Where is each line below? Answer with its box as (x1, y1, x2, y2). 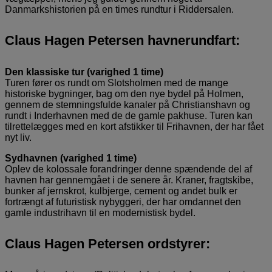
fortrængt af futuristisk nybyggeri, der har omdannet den (5, 196, 241, 207)
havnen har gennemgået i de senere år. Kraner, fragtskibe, (5, 174, 253, 185)
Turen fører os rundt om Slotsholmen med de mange (5, 77, 228, 88)
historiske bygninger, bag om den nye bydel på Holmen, (5, 88, 243, 99)
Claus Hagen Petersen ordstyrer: (5, 236, 210, 251)
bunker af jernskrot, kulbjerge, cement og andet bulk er (5, 185, 237, 196)
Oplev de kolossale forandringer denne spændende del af (5, 163, 252, 174)
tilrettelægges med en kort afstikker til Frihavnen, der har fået (5, 121, 263, 132)
